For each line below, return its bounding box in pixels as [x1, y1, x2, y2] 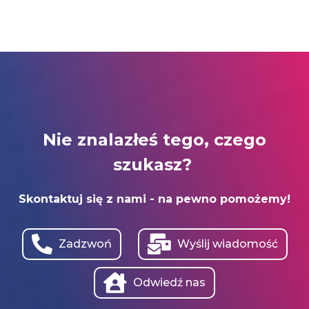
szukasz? [112, 154, 197, 175]
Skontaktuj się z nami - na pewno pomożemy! [19, 192, 290, 206]
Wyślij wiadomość [177, 237, 278, 250]
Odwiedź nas [133, 275, 206, 289]
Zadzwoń [58, 237, 112, 250]
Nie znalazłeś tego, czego [43, 130, 266, 150]
